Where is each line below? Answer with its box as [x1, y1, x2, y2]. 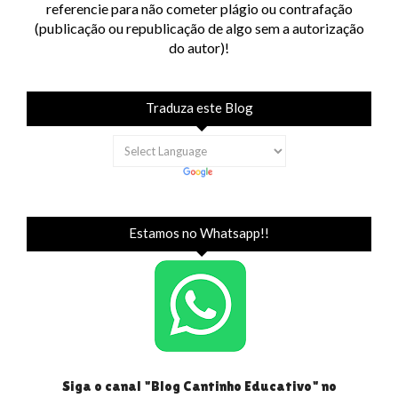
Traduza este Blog [145, 99, 253, 115]
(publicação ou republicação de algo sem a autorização [34, 19, 364, 36]
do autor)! [169, 38, 229, 56]
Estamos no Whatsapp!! [129, 224, 269, 241]
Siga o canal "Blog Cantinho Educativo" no [61, 377, 337, 394]
